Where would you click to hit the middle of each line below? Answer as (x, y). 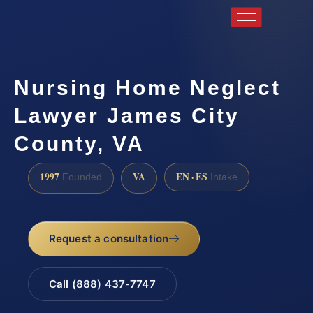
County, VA (79, 143)
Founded (81, 177)
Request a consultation (109, 239)
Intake (223, 177)
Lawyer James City (127, 115)
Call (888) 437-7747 (102, 284)
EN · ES (192, 176)
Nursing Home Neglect (147, 87)
